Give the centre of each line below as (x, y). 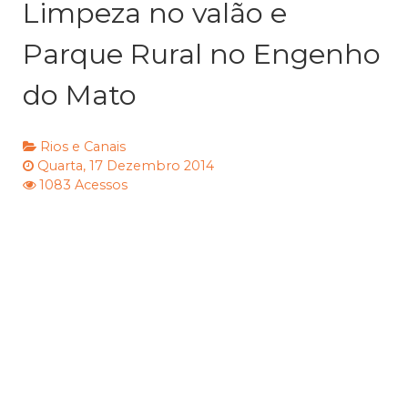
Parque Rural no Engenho (202, 55)
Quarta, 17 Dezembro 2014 (126, 166)
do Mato (80, 96)
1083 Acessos (83, 185)
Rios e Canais (83, 147)
